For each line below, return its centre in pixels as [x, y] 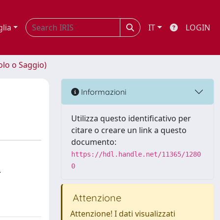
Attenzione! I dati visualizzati [123, 214]
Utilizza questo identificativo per [131, 118]
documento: [94, 142]
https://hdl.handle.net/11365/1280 [136, 154]
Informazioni [103, 92]
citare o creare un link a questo [129, 130]
